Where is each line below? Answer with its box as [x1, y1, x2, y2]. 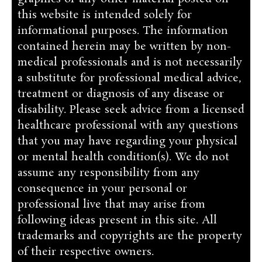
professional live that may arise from [18, 196, 205, 212]
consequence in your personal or [18, 181, 187, 196]
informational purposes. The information [18, 23, 228, 39]
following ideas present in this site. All [18, 212, 217, 228]
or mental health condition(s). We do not [18, 149, 229, 165]
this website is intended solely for [18, 7, 192, 23]
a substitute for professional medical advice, [18, 70, 241, 86]
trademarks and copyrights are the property [18, 228, 242, 244]
